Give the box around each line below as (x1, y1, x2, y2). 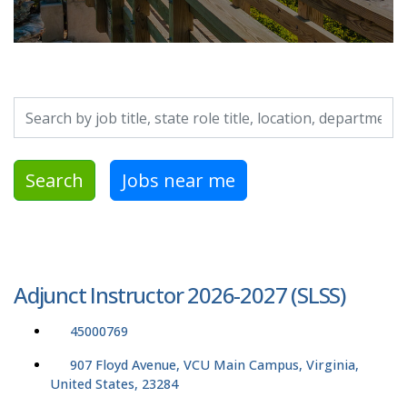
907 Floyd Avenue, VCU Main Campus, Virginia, (70, 356, 359, 374)
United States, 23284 (50, 375, 178, 393)
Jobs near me (122, 167, 235, 193)
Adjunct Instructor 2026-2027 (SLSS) (14, 280, 345, 311)
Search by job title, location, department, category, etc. (13, 97, 358, 118)
